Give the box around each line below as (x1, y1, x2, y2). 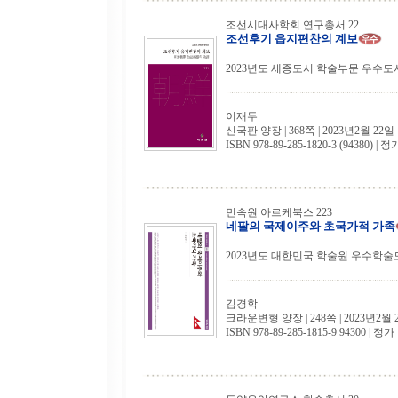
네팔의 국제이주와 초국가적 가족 (226, 219, 395, 233)
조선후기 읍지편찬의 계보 (226, 32, 358, 45)
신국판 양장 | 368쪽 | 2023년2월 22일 (226, 124, 394, 138)
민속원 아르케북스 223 (226, 206, 332, 219)
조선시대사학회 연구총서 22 (226, 19, 359, 31)
